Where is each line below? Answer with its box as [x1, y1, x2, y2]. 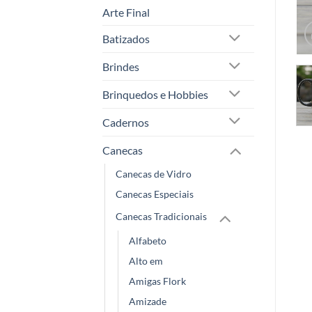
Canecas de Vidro [116, 167, 192, 180]
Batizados [102, 32, 150, 46]
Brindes [102, 60, 139, 74]
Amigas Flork [129, 275, 186, 288]
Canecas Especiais [116, 187, 194, 200]
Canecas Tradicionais [116, 210, 207, 222]
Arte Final [102, 5, 150, 19]
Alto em [129, 255, 163, 267]
